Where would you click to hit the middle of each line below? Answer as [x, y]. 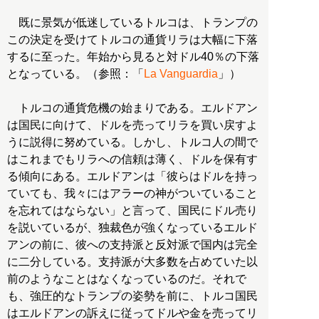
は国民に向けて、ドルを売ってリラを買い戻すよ [132, 125]
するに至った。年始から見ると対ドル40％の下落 [133, 57]
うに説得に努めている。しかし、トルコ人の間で [132, 142]
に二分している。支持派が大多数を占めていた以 [132, 262]
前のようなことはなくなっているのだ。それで [127, 279]
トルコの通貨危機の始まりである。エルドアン [132, 108]
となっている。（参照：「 [75, 74]
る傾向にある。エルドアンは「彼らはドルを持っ [132, 177]
